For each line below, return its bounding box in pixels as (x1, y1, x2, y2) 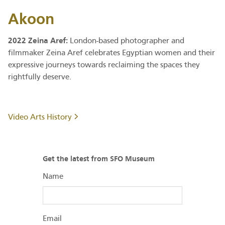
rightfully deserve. (8, 72, 73, 81)
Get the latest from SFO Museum (43, 154, 155, 163)
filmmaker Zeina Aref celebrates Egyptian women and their (8, 48, 215, 57)
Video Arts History (8, 112, 74, 122)
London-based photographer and (68, 36, 184, 45)
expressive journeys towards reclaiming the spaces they (8, 60, 200, 69)
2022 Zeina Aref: (8, 35, 68, 45)
